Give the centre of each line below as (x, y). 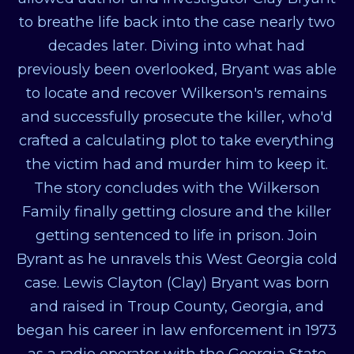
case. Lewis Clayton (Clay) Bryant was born (177, 282)
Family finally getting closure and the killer (177, 211)
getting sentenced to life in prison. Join (177, 235)
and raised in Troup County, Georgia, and (177, 306)
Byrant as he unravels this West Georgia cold (177, 258)
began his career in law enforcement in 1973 (177, 330)
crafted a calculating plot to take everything (177, 140)
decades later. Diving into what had (177, 45)
